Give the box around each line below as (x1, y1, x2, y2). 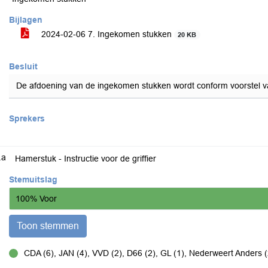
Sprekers (9, 114, 45, 123)
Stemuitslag (9, 175, 57, 184)
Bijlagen (9, 15, 42, 25)
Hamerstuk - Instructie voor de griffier (15, 154, 156, 163)
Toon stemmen (17, 221, 79, 231)
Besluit (9, 62, 38, 71)
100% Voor (16, 193, 57, 203)
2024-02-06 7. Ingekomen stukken (39, 29, 174, 39)
